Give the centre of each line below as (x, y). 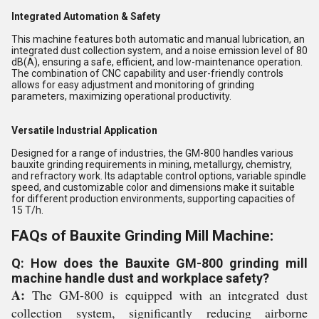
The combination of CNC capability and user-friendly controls (147, 73)
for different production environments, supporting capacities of (153, 198)
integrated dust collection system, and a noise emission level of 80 (159, 50)
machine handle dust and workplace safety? (140, 278)
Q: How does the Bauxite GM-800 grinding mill (159, 263)
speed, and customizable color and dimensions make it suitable (153, 187)
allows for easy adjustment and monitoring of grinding (133, 84)
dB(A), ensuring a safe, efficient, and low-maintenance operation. (157, 62)
